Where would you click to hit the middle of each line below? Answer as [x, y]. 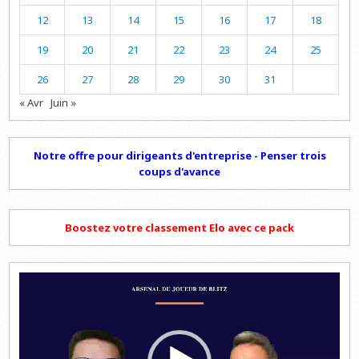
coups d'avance [179, 171]
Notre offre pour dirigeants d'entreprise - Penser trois [179, 155]
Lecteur [37, 279]
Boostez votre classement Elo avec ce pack [179, 227]
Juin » [64, 102]
